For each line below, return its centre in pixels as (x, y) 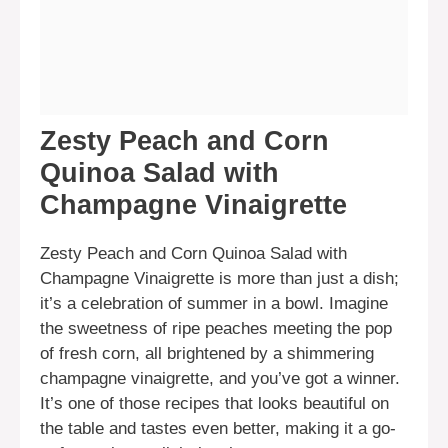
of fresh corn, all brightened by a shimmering (207, 354)
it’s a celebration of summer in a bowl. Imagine (214, 304)
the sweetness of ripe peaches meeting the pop (216, 329)
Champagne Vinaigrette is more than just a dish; (219, 279)
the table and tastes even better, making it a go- (218, 429)
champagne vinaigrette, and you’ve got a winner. (220, 379)
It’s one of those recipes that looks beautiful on (214, 404)
